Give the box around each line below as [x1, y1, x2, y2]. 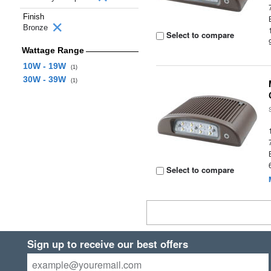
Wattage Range [21, 45, 84, 55]
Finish [23, 12, 44, 21]
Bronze [23, 23, 50, 32]
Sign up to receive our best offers [27, 237, 188, 251]
